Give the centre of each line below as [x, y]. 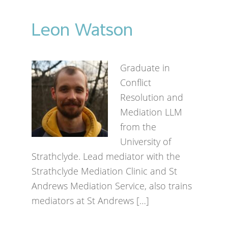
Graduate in [145, 68]
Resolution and [152, 97]
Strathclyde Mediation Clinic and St [105, 171]
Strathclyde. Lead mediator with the [106, 156]
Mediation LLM [151, 112]
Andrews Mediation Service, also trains [112, 186]
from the [138, 127]
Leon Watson [82, 29]
